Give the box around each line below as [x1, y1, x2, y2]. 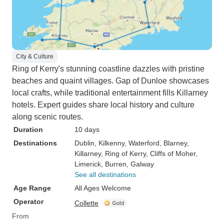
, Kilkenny [94, 139, 124, 147]
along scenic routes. [12, 112, 83, 121]
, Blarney [159, 139, 187, 147]
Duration [13, 125, 43, 133]
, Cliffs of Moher [146, 149, 195, 157]
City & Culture [16, 53, 53, 60]
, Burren [101, 160, 126, 168]
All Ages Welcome [74, 184, 131, 192]
